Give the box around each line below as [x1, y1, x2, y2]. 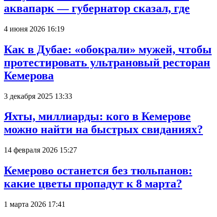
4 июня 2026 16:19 [4, 24, 64, 33]
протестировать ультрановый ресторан [4, 56, 210, 69]
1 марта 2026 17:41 [4, 200, 65, 209]
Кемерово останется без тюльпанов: [4, 164, 192, 177]
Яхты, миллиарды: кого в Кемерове [4, 110, 191, 123]
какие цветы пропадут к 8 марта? [4, 177, 182, 190]
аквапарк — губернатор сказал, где [4, 1, 190, 15]
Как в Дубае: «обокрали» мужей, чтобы [4, 43, 212, 56]
